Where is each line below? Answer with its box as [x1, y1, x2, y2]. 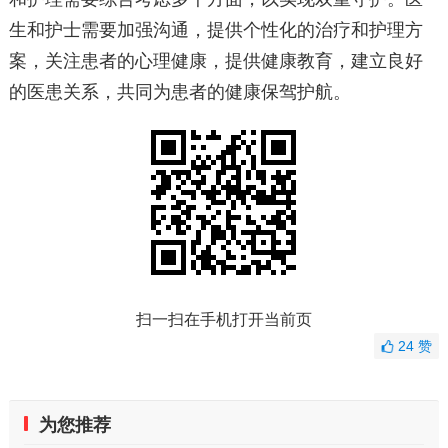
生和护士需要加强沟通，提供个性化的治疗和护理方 [8, 20, 423, 41]
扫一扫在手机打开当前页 [135, 311, 312, 329]
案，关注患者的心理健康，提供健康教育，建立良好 [8, 51, 423, 72]
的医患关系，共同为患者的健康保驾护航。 [8, 82, 351, 103]
